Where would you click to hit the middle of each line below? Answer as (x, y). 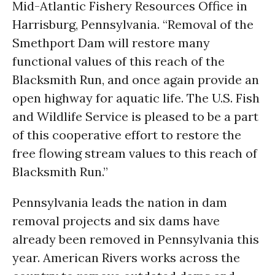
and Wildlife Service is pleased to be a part (135, 116)
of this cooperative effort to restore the (127, 135)
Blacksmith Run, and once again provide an (136, 79)
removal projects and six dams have (116, 221)
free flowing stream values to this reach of (135, 153)
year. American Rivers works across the (126, 258)
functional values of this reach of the (118, 61)
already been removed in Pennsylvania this (136, 239)
